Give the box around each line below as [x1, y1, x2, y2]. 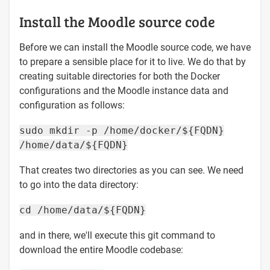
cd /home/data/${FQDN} [19, 204, 146, 216]
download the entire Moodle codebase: [19, 243, 183, 256]
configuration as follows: [19, 99, 125, 111]
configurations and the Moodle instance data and [19, 84, 228, 96]
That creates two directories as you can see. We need [19, 164, 243, 176]
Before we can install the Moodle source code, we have [19, 41, 251, 53]
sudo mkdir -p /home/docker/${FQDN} [19, 124, 224, 136]
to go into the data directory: [19, 178, 139, 190]
